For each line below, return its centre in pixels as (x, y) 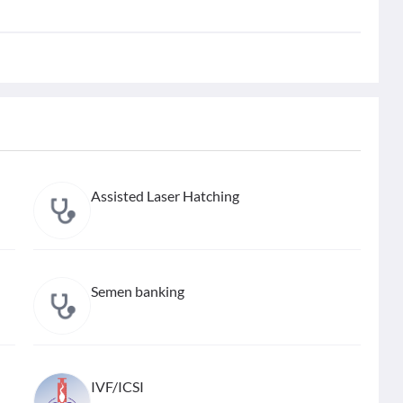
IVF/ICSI (118, 386)
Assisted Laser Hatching (166, 196)
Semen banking (138, 291)
